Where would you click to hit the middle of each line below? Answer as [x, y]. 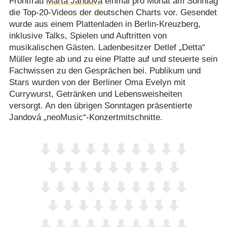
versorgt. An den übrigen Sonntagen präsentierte [100, 106]
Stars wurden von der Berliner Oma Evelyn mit [97, 83]
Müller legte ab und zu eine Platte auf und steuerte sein [113, 59]
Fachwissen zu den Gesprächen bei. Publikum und [105, 71]
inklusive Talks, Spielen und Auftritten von [88, 36]
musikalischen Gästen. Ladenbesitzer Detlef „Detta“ [107, 48]
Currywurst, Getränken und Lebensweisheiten [95, 94]
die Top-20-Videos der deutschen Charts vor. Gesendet [113, 13]
